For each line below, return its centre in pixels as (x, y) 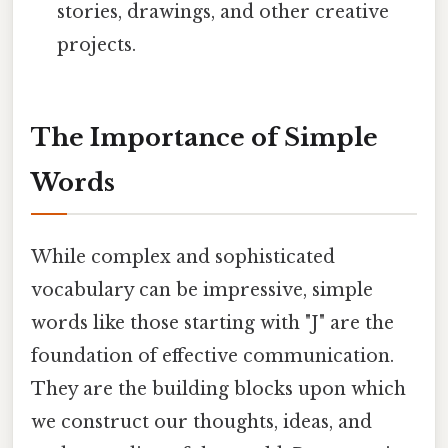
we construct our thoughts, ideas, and (201, 422)
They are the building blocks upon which (218, 389)
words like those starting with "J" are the (212, 323)
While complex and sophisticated (183, 257)
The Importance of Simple (204, 137)
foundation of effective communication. (212, 356)
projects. (97, 45)
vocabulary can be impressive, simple (202, 290)
